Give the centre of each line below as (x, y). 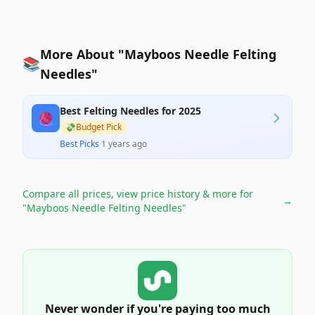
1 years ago (124, 144)
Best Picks (79, 144)
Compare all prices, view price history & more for (138, 194)
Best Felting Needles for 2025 (130, 111)
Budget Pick (99, 127)
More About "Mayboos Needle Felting (158, 54)
